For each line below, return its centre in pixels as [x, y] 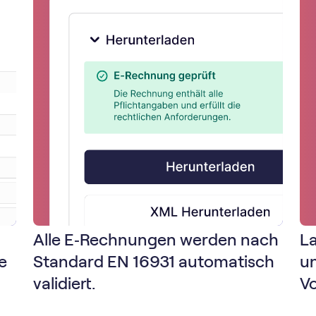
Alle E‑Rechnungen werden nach [156, 240]
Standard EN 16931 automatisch [154, 262]
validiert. [65, 284]
